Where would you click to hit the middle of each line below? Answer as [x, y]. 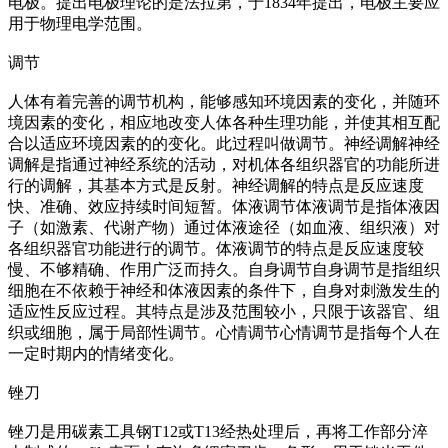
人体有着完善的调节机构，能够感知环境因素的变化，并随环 [224, 101]
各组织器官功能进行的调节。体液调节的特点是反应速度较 [216, 248]
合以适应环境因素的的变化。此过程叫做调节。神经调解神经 [224, 143]
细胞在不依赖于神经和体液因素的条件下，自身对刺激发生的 [224, 290]
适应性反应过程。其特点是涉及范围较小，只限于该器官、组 [224, 311]
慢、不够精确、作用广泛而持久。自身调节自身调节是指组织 [224, 269]
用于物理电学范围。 [80, 23]
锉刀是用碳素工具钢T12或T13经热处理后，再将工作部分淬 [218, 431]
